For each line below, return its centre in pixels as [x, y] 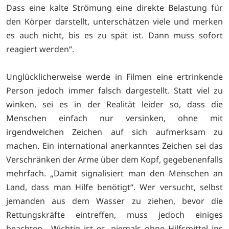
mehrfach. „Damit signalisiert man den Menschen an [114, 173]
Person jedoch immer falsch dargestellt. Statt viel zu [114, 90]
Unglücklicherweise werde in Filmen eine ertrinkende [114, 76]
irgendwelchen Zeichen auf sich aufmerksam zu [114, 132]
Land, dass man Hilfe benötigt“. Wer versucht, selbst [114, 187]
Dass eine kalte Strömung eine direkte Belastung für [114, 7]
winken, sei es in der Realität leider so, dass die [114, 104]
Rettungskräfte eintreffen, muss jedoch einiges [114, 214]
